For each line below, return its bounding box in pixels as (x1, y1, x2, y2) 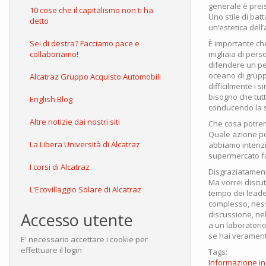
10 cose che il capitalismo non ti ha (30, 5, 153, 15)
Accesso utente (21, 209, 133, 231)
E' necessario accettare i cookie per (21, 234, 148, 245)
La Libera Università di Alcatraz (30, 139, 140, 150)
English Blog (30, 94, 72, 104)
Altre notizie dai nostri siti (30, 116, 120, 127)
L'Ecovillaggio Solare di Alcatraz (30, 184, 141, 195)
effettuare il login (21, 245, 82, 255)
